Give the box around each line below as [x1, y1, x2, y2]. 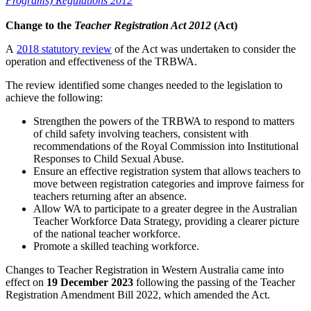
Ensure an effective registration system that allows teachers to [33, 165, 301, 177]
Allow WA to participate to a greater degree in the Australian [33, 202, 297, 215]
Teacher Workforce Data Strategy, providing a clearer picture [33, 215, 299, 227]
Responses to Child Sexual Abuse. [33, 152, 184, 165]
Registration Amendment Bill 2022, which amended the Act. [6, 288, 270, 301]
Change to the [6, 19, 74, 31]
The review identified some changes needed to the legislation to [6, 78, 283, 91]
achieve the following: [6, 91, 103, 103]
